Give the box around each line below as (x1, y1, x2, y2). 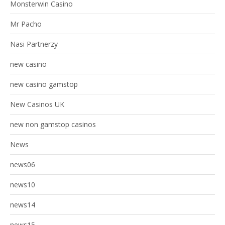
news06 (10, 160, 35, 170)
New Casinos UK (10, 99, 64, 109)
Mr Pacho (10, 19, 42, 29)
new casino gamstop (10, 79, 78, 89)
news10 (10, 180, 35, 190)
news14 (10, 200, 35, 210)
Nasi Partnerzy (10, 39, 58, 49)
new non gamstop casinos (10, 120, 96, 130)
